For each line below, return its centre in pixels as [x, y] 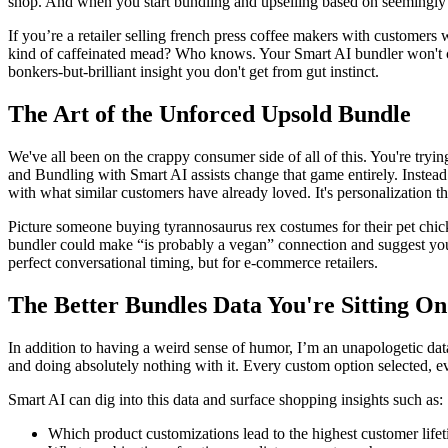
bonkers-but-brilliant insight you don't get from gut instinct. [193, 72]
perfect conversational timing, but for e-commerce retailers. [193, 263]
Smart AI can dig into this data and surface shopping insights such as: [225, 400]
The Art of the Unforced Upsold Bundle [209, 114]
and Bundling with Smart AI [97, 175]
